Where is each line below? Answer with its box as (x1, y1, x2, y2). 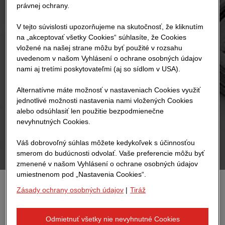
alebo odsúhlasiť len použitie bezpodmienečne (17, 107, 164, 116)
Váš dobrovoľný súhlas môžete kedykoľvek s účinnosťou (17, 139, 195, 147)
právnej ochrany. (17, 2, 70, 10)
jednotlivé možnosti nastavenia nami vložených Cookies (17, 96, 193, 105)
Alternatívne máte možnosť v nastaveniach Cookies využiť (17, 86, 201, 94)
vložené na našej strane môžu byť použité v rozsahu (17, 44, 183, 52)
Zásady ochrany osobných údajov (17, 186, 124, 194)
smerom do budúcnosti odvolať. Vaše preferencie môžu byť (17, 149, 205, 158)
